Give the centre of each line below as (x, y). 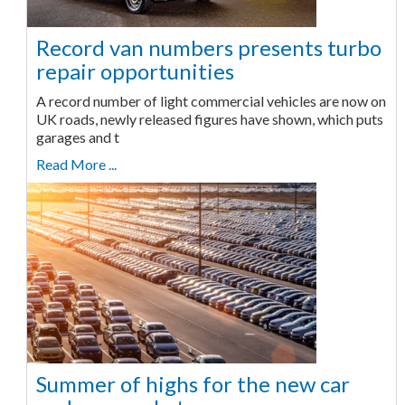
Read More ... (76, 164)
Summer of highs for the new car (193, 383)
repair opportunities (135, 71)
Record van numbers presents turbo (208, 47)
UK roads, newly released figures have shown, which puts (209, 118)
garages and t (77, 137)
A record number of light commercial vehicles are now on (211, 100)
